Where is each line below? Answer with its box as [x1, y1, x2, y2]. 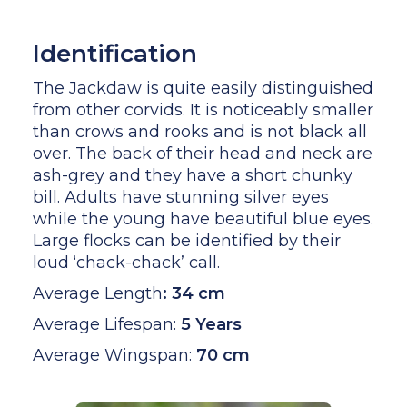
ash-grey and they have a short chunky [32, 164, 352, 185]
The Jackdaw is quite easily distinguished [32, 77, 373, 98]
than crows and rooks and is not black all [32, 121, 367, 142]
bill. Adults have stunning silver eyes [32, 186, 329, 207]
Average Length [32, 283, 163, 303]
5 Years [180, 313, 242, 334]
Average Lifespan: [32, 313, 181, 334]
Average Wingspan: [32, 344, 196, 365]
